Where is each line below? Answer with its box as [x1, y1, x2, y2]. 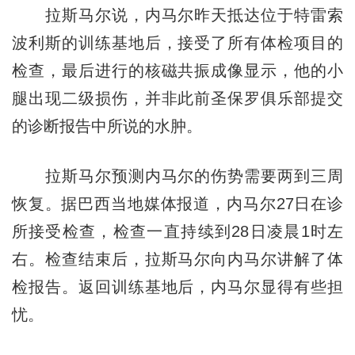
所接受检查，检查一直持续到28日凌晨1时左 [11, 222, 344, 240]
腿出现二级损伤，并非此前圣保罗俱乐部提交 [11, 89, 344, 107]
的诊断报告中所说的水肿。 [11, 116, 202, 135]
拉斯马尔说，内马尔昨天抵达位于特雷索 [11, 6, 344, 24]
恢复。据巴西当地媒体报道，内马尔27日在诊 [11, 194, 344, 212]
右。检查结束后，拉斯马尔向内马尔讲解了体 [11, 250, 344, 268]
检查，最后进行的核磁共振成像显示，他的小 [11, 61, 344, 79]
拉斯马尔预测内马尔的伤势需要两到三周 [11, 166, 344, 185]
